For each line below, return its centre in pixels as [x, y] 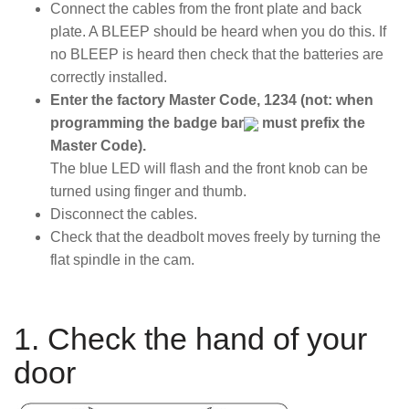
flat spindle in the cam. [122, 259]
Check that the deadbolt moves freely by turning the [215, 236]
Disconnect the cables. [124, 214]
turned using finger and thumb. [148, 191]
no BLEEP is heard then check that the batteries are [217, 54]
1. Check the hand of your [190, 339]
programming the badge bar [147, 122]
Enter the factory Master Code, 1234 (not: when [212, 100]
